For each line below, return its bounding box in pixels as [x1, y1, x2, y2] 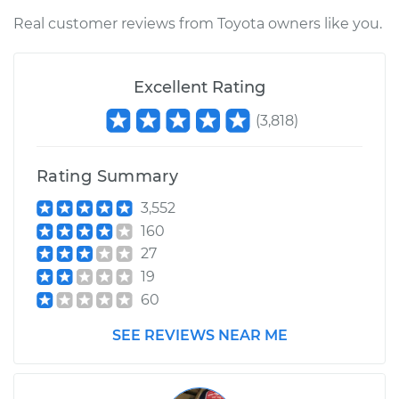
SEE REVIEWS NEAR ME [111, 326, 288, 344]
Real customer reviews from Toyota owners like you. [13, 15, 382, 32]
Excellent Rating [134, 77, 265, 97]
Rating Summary [37, 167, 179, 186]
